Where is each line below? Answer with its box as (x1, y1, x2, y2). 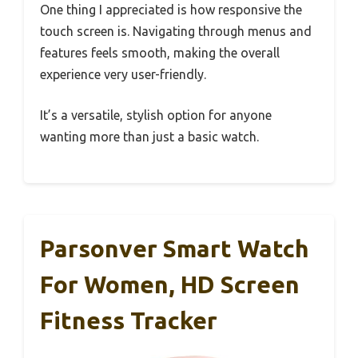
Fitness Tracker (40, 306, 217, 334)
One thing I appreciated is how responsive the (40, 2, 302, 17)
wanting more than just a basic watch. (40, 129, 259, 144)
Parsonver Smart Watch (40, 234, 309, 262)
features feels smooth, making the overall (40, 45, 280, 60)
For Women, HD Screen (40, 270, 300, 298)
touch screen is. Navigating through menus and (40, 23, 312, 38)
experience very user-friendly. (40, 66, 206, 82)
